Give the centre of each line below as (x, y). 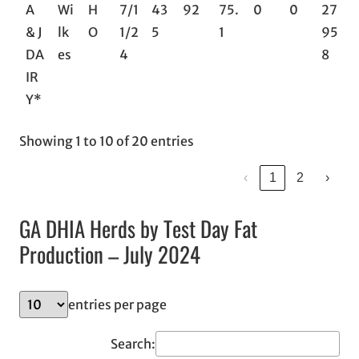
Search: (133, 343)
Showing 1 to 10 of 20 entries (107, 141)
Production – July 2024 (110, 254)
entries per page (117, 304)
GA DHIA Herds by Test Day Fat (138, 228)
